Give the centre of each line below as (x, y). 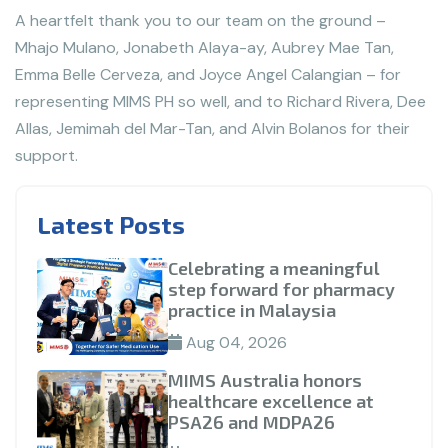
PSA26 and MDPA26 (251, 422)
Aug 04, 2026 (234, 343)
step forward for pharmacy (281, 289)
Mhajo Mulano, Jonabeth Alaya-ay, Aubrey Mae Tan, (204, 48)
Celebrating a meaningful (273, 268)
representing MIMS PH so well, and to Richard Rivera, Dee (220, 102)
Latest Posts (111, 225)
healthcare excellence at (270, 401)
